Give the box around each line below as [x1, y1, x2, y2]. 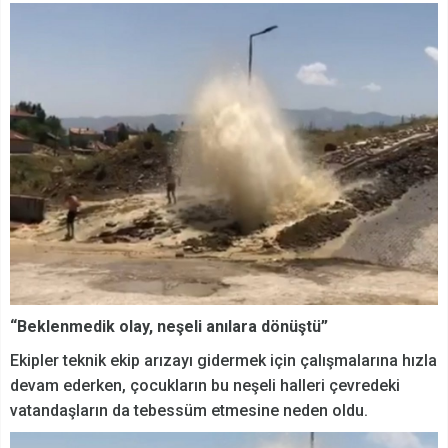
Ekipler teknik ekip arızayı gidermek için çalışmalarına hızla [10, 351, 437, 371]
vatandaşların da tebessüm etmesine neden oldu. [10, 401, 368, 421]
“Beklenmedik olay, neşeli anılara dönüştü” [10, 317, 328, 337]
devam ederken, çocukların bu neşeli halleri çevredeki [10, 376, 400, 396]
